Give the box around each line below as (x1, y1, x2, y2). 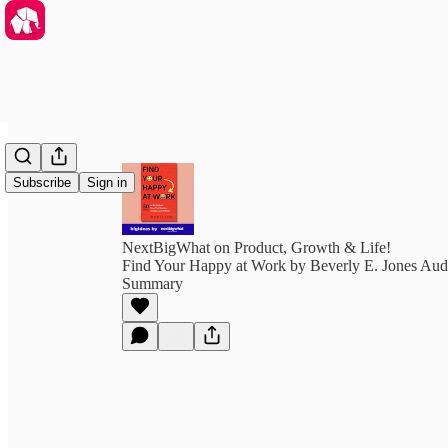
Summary (122, 275, 183, 292)
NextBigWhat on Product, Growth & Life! (122, 239, 391, 256)
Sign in (87, 175, 127, 191)
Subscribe (13, 175, 71, 191)
